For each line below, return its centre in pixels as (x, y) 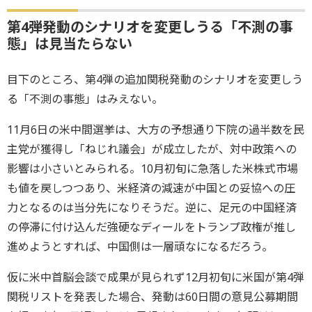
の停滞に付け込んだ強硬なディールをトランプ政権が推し (151, 227)
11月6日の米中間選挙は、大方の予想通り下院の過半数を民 (156, 130)
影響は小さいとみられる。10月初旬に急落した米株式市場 (153, 169)
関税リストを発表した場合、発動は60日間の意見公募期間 (153, 297)
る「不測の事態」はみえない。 (85, 99)
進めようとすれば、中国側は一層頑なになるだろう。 (140, 247)
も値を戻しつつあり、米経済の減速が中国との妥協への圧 (151, 188)
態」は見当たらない (70, 44)
